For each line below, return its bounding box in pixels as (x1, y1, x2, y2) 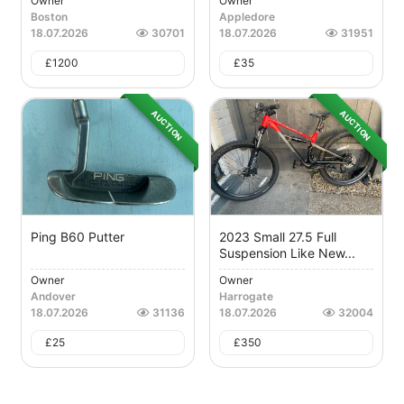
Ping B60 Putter (31, 229, 124, 245)
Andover (31, 289, 76, 304)
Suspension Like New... (219, 245, 355, 262)
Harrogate (219, 289, 273, 304)
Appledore (219, 10, 275, 24)
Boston (31, 10, 68, 24)
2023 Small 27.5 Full (219, 229, 336, 245)
